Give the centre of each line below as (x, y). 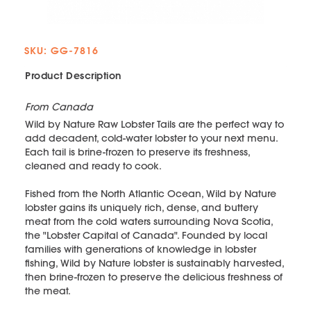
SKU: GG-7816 (61, 51)
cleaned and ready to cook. (93, 166)
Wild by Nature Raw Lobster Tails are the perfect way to (154, 125)
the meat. (48, 291)
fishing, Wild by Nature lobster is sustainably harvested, (154, 263)
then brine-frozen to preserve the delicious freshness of (154, 277)
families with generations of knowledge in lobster (141, 250)
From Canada (59, 107)
